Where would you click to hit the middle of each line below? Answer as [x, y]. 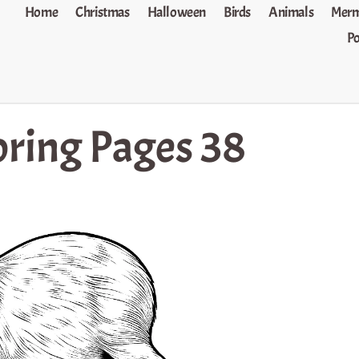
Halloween [177, 12]
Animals [291, 12]
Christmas [103, 12]
